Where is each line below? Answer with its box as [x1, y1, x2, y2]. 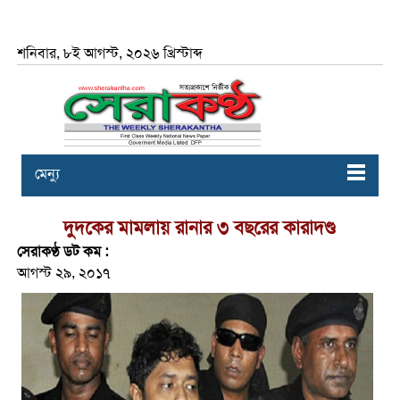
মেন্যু [34, 165, 60, 183]
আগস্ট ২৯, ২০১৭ [16, 264, 110, 282]
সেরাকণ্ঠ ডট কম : [16, 243, 108, 261]
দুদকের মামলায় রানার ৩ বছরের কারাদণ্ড [63, 216, 337, 239]
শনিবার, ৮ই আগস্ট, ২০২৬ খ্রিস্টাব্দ [16, 45, 203, 62]
